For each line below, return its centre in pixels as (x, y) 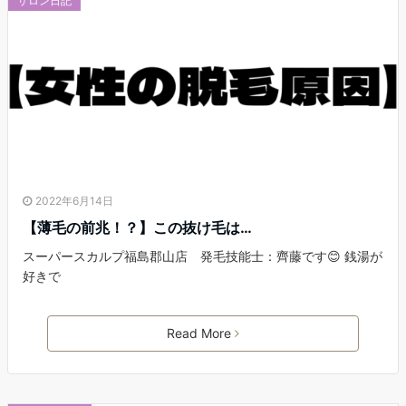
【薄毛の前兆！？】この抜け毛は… (137, 227)
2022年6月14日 (74, 200)
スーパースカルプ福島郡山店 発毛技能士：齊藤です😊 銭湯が (203, 256)
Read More (199, 333)
